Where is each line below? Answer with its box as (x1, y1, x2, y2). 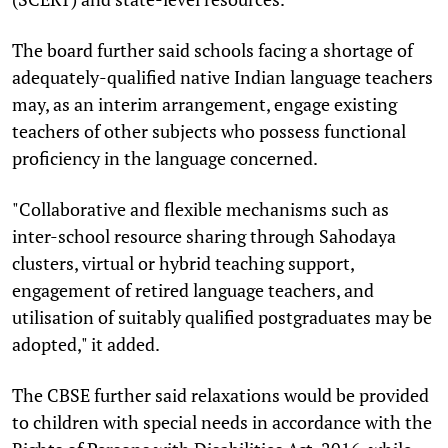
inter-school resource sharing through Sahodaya (12, 223, 396, 248)
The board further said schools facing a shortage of (12, 37, 413, 62)
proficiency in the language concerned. (12, 145, 318, 170)
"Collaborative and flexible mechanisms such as (12, 196, 389, 221)
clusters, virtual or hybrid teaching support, (12, 250, 354, 275)
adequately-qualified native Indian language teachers (12, 64, 433, 89)
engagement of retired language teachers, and (12, 277, 374, 302)
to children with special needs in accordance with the (12, 409, 432, 434)
